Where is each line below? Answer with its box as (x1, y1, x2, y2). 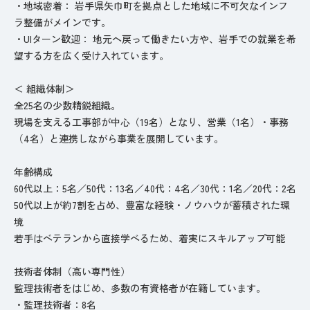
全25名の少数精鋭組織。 (14, 98, 120, 112)
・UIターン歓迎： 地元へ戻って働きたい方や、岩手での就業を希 (14, 31, 296, 46)
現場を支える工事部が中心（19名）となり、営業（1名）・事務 (14, 114, 289, 129)
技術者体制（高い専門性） (14, 264, 130, 278)
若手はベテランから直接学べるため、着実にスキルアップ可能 (14, 230, 285, 245)
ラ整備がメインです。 (14, 15, 111, 29)
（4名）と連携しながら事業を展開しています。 (14, 131, 224, 145)
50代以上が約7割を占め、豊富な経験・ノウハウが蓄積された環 (14, 197, 290, 212)
